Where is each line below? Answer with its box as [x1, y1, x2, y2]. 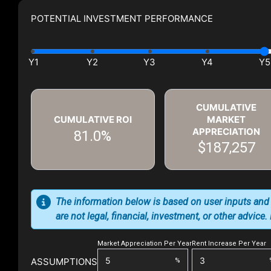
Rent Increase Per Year [192, 240, 266, 248]
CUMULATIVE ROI [53, 114, 132, 126]
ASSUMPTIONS [31, 255, 97, 267]
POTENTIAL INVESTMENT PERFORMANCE [31, 13, 213, 25]
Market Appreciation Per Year [97, 240, 192, 248]
